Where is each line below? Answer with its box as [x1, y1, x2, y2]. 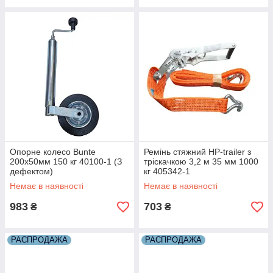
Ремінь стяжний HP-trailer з [144, 147, 251, 157]
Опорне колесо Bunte [10, 147, 96, 157]
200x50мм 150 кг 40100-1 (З [10, 157, 122, 166]
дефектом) [10, 166, 53, 176]
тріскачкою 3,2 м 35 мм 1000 [144, 157, 258, 166]
